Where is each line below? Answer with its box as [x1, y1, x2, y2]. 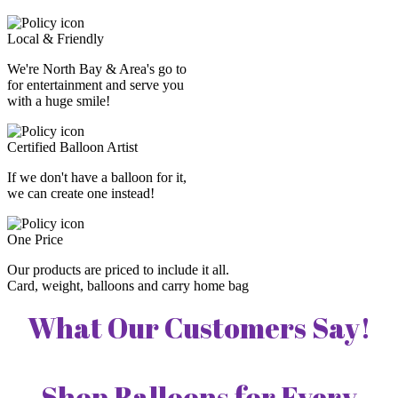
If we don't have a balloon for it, [7, 170, 187, 186]
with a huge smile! [7, 93, 110, 109]
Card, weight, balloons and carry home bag [7, 278, 249, 294]
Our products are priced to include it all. [7, 262, 229, 278]
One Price [7, 232, 63, 248]
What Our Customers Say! [28, 308, 370, 347]
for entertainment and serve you [7, 77, 184, 93]
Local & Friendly [7, 31, 104, 47]
